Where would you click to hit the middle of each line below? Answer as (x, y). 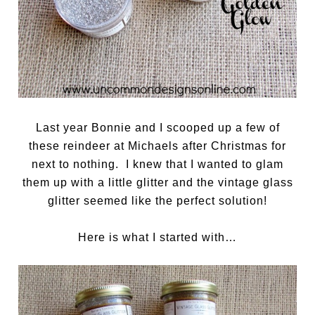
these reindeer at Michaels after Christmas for (157, 146)
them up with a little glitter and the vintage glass (157, 182)
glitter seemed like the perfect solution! (157, 200)
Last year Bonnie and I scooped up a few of (157, 127)
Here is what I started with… (157, 237)
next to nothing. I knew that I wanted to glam (157, 164)
